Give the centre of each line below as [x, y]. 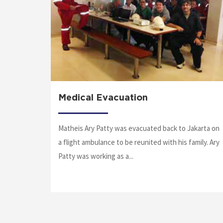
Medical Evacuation [103, 98]
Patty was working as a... [96, 156]
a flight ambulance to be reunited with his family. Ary [139, 142]
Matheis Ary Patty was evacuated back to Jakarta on [139, 128]
